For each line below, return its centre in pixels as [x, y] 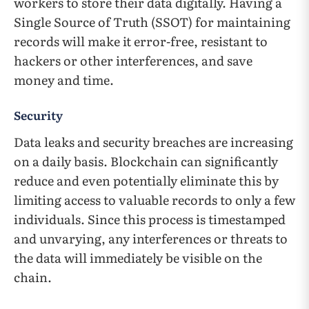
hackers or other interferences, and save [133, 61]
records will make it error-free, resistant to [141, 41]
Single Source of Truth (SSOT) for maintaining [152, 22]
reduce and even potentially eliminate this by [146, 181]
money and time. [64, 80]
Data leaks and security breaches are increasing [153, 142]
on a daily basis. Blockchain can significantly [146, 161]
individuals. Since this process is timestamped [150, 219]
